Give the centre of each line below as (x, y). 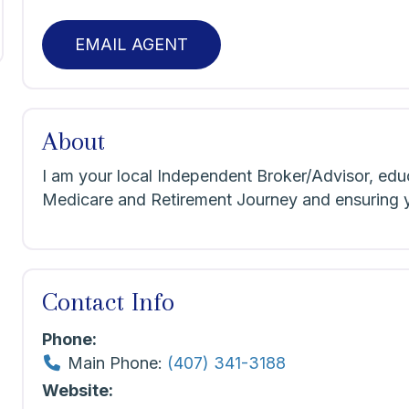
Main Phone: (117, 362)
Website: (78, 391)
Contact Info (109, 302)
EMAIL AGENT (132, 45)
